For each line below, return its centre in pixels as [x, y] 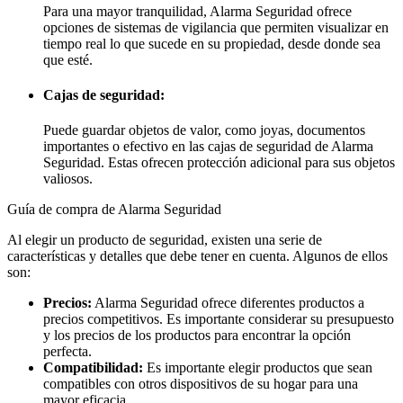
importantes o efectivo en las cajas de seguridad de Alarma [208, 147]
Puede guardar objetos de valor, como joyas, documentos [204, 130]
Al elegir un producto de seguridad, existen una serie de [165, 240]
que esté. [68, 59]
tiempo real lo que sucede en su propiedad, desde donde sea [212, 43]
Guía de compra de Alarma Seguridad [114, 210]
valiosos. [68, 179]
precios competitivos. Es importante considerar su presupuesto [219, 319]
